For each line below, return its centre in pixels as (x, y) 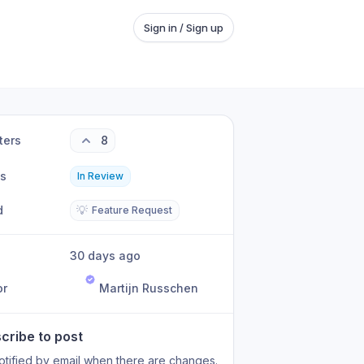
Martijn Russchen (149, 288)
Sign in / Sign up (184, 28)
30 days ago (109, 256)
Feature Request (132, 210)
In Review (101, 176)
